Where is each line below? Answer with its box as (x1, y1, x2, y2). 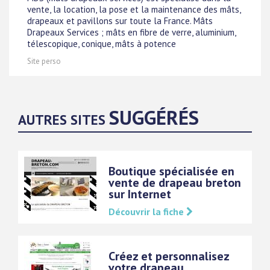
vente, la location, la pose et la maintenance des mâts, (27, 4, 240, 16)
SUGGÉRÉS (109, 104, 199, 130)
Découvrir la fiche (108, 206, 186, 218)
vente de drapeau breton (108, 175, 241, 190)
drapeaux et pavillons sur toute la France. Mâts (27, 15, 213, 27)
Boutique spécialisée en (108, 163, 234, 179)
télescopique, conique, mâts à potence (27, 38, 176, 50)
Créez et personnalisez (108, 248, 229, 264)
